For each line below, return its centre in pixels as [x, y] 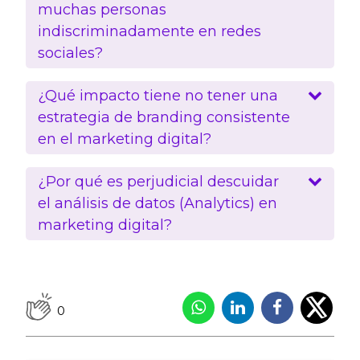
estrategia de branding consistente [164, 117]
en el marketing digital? [125, 139]
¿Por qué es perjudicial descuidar [158, 181]
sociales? [70, 53]
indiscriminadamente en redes [149, 31]
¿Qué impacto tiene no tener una [158, 95]
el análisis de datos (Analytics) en [157, 203]
